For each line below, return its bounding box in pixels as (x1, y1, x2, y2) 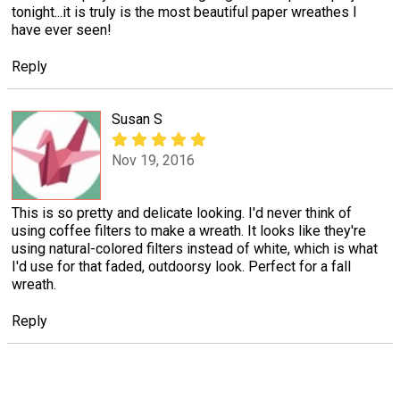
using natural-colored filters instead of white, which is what (12, 239, 378, 257)
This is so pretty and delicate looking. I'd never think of (12, 204, 352, 221)
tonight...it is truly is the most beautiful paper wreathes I (12, 3, 357, 21)
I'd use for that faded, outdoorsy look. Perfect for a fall (12, 257, 351, 275)
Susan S (112, 110, 162, 128)
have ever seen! (12, 21, 112, 38)
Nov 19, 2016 (112, 152, 195, 170)
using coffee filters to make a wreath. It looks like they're (12, 221, 366, 239)
